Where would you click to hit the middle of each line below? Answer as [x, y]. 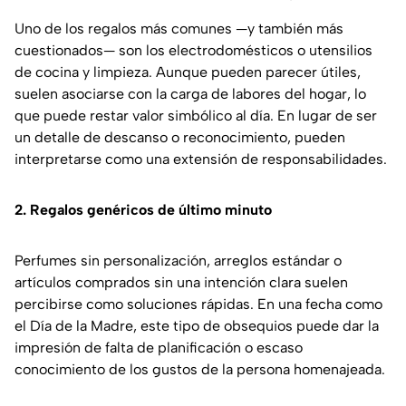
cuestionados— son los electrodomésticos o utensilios [193, 51]
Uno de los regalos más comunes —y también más [179, 29]
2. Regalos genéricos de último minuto [143, 210]
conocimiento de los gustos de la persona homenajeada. [200, 370]
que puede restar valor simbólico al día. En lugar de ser [196, 116]
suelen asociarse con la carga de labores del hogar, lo [190, 94]
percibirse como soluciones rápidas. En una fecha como [198, 304]
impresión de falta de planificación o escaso [159, 348]
